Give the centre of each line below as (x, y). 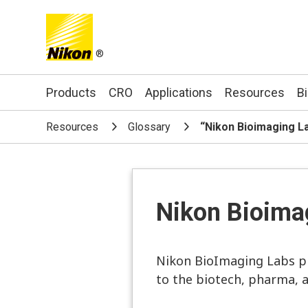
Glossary (150, 127)
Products (71, 92)
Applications (179, 92)
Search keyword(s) (241, 91)
